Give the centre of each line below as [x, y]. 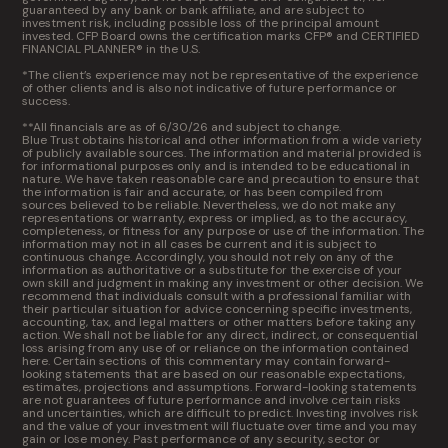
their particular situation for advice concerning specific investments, [217, 309]
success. [46, 101]
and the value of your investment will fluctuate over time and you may [220, 426]
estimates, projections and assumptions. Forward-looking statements [220, 387]
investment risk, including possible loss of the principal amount [201, 23]
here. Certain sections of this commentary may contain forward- [206, 361]
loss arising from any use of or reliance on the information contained [216, 348]
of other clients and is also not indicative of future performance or [210, 88]
